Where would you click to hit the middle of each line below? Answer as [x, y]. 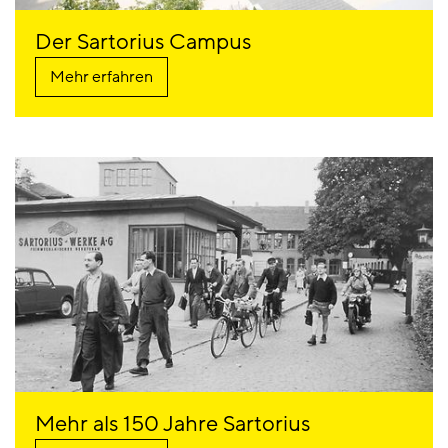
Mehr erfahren [101, 77]
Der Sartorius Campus [143, 43]
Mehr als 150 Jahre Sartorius [172, 425]
